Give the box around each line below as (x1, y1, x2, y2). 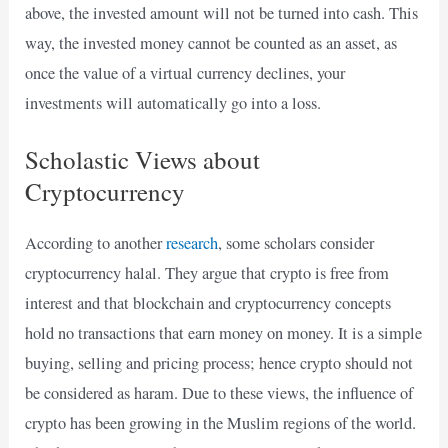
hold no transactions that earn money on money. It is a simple (25, 322, 423, 345)
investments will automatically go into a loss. (25, 91, 322, 114)
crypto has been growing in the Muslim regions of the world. (25, 412, 417, 435)
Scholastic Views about (25, 143, 261, 177)
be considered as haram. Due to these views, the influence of (25, 382, 414, 405)
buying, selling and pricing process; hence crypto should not (25, 352, 414, 375)
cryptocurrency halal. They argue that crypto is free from (25, 262, 390, 285)
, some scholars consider (218, 232, 375, 255)
